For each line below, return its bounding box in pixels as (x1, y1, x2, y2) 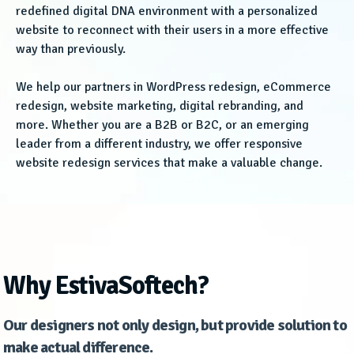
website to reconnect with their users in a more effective (16, 22, 329, 39)
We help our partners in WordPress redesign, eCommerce (16, 79, 331, 96)
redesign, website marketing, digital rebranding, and (16, 98, 303, 115)
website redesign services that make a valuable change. (16, 155, 322, 171)
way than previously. (16, 41, 126, 58)
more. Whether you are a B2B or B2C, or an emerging (16, 117, 309, 134)
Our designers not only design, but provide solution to (3, 315, 347, 336)
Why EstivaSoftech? (3, 270, 209, 302)
